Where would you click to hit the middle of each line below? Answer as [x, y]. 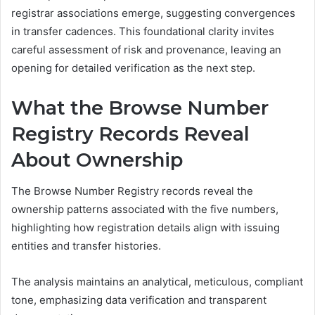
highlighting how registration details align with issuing [146, 228]
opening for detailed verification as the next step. [133, 67]
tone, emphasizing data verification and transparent [139, 300]
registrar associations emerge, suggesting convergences [153, 13]
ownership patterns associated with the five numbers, [145, 210]
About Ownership [97, 160]
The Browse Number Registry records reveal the [132, 191]
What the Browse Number [140, 108]
